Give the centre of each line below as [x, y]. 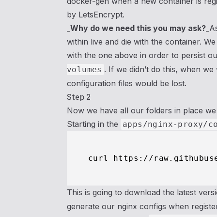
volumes [85, 70]
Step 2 [79, 97]
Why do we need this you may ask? [138, 28]
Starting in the [94, 124]
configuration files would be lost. [127, 83]
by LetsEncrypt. [96, 15]
